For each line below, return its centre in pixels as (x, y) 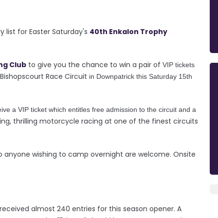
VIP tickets (178, 64)
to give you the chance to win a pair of (93, 64)
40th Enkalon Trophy (128, 31)
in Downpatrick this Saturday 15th (140, 76)
